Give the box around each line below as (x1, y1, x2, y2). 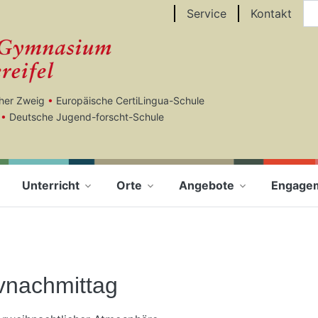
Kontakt (251, 6, 292, 21)
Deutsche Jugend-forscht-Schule (9, 111, 164, 123)
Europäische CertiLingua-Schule (56, 94, 204, 106)
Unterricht (22, 178, 79, 192)
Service (187, 6, 226, 21)
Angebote (179, 178, 234, 192)
